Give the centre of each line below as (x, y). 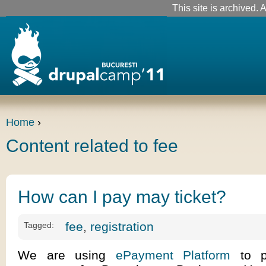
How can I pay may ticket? (122, 197)
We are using (67, 255)
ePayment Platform (173, 255)
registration (122, 227)
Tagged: (39, 225)
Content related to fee (92, 146)
